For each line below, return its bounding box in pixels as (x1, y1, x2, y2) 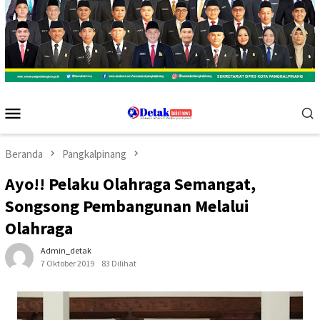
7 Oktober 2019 (41, 258, 94, 269)
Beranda (5, 146, 43, 161)
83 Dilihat (101, 258, 136, 269)
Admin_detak (41, 245, 91, 256)
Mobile (23, 118, 79, 144)
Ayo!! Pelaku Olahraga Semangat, (5, 173, 256, 196)
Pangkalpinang (62, 146, 126, 161)
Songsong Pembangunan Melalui (5, 195, 249, 218)
